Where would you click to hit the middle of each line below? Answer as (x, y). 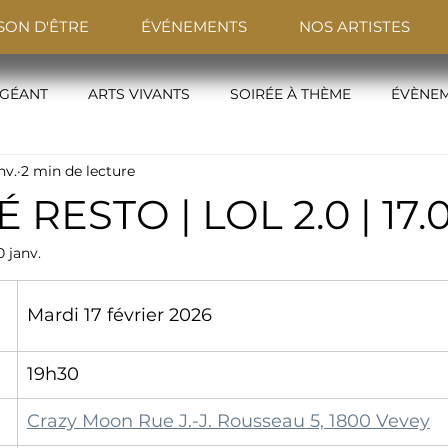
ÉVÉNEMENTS (194, 26)
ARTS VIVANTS (139, 93)
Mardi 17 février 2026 (119, 315)
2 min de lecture (78, 170)
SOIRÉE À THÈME (290, 93)
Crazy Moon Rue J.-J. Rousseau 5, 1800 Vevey (228, 421)
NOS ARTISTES (354, 26)
